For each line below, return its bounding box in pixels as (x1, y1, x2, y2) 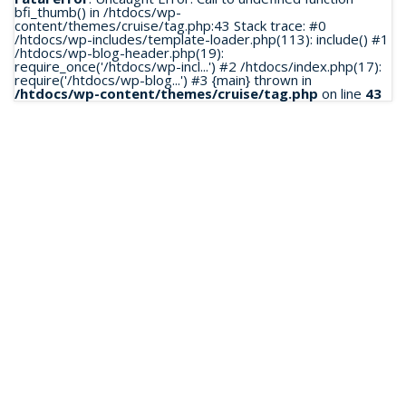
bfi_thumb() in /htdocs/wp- (14, 3, 181, 21)
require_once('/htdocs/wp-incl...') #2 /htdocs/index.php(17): (14, 57, 382, 75)
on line (318, 84, 365, 102)
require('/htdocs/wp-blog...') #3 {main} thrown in (14, 71, 312, 89)
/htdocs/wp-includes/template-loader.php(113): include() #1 (14, 30, 389, 48)
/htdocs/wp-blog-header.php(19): (14, 43, 224, 62)
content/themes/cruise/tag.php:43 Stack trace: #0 (14, 16, 326, 34)
